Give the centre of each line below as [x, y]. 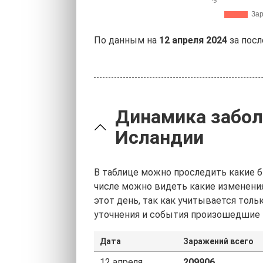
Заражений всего [218, 241]
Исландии [160, 137]
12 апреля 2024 [193, 40]
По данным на [127, 40]
